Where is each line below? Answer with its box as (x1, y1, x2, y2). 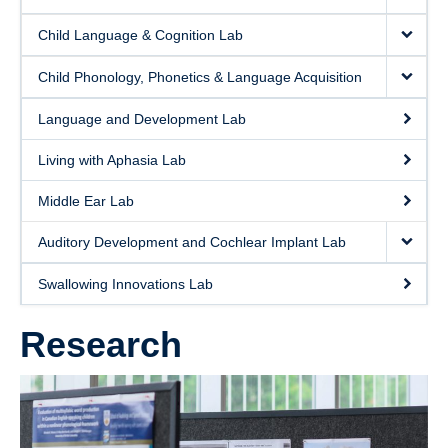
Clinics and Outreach (20, 4, 152, 20)
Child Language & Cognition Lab (38, 27, 243, 43)
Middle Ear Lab (38, 193, 134, 209)
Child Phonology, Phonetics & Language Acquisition (38, 69, 362, 85)
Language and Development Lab (38, 111, 246, 127)
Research (20, 324, 182, 365)
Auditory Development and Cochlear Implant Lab (38, 234, 346, 250)
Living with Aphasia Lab (38, 152, 186, 168)
